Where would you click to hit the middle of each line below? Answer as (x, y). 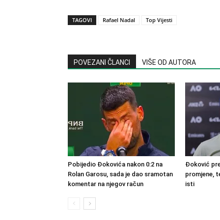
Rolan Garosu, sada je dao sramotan (120, 174)
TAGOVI (82, 20)
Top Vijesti (159, 20)
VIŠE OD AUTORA (169, 62)
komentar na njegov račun (106, 184)
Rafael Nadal (119, 20)
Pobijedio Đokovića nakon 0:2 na (115, 164)
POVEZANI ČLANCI (102, 62)
